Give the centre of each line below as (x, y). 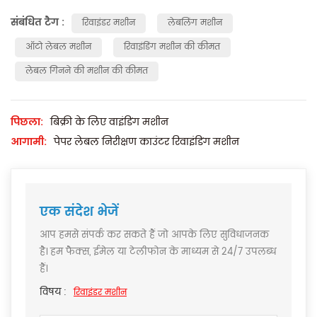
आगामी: (29, 142)
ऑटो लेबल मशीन (58, 47)
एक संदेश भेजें (79, 212)
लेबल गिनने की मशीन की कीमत (87, 71)
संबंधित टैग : (39, 22)
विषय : (53, 292)
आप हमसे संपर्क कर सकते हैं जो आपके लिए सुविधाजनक (154, 235)
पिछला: (27, 122)
